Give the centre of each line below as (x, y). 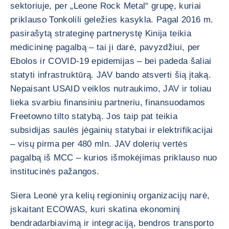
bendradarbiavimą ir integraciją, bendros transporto (112, 223)
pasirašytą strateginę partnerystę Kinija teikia (101, 33)
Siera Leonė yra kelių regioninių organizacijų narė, (110, 196)
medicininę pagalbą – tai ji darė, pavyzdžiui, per (105, 47)
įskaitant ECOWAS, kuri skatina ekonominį (95, 209)
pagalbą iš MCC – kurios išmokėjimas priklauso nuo (114, 158)
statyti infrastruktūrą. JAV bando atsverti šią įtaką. (111, 75)
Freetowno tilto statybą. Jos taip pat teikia (94, 116)
